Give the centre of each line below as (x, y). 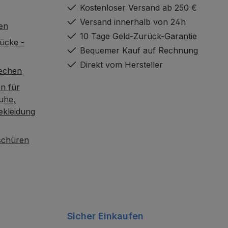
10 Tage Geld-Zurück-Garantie (138, 36)
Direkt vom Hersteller (121, 64)
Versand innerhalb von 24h (133, 22)
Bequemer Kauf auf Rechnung (139, 50)
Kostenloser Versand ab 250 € (138, 7)
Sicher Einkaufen (105, 216)
